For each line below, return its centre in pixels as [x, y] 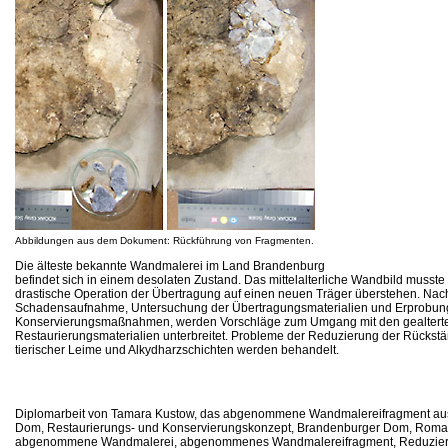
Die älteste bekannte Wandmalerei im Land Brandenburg [170, 265]
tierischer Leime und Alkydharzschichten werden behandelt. [177, 349]
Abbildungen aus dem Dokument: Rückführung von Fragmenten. [164, 240]
